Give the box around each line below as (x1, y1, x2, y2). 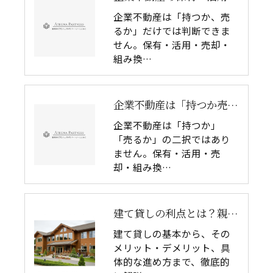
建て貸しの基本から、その (113, 227, 230, 240)
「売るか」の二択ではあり (113, 132, 230, 146)
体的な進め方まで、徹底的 (113, 255, 230, 268)
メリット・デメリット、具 (113, 241, 230, 254)
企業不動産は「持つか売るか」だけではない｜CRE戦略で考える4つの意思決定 (227, 97, 238, 112)
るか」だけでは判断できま (113, 24, 230, 37)
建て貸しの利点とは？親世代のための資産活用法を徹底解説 (227, 205, 238, 221)
